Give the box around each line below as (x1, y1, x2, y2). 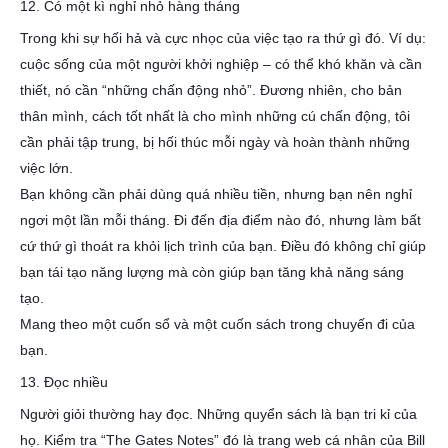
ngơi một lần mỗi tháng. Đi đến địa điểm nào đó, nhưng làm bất (20, 212, 421, 228)
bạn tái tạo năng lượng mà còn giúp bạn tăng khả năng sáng (20, 264, 404, 280)
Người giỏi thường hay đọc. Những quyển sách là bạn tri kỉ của (20, 406, 417, 422)
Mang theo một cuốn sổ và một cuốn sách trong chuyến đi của (20, 316, 415, 332)
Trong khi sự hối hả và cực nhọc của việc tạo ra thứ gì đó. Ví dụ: (20, 30, 426, 46)
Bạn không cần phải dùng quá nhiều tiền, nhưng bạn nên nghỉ (20, 186, 412, 202)
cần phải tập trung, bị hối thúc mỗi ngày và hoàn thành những (20, 134, 410, 150)
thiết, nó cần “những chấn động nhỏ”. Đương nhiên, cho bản (20, 82, 402, 98)
